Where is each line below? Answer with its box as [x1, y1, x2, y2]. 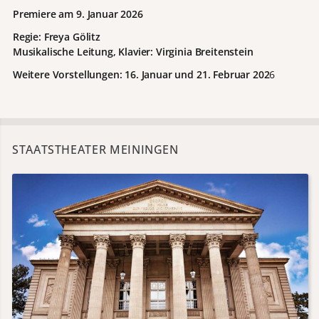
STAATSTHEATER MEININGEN [12, 142, 179, 158]
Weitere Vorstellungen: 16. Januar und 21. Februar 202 [12, 67, 270, 81]
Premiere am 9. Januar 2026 [12, 6, 143, 21]
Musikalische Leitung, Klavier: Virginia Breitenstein [12, 44, 253, 58]
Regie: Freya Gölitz [12, 29, 100, 43]
